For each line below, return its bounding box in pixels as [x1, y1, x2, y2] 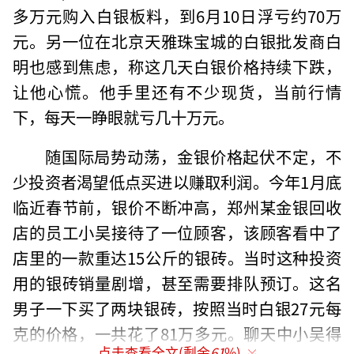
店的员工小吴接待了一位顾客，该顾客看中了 [13, 220, 341, 244]
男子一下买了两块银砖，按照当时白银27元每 [13, 296, 341, 320]
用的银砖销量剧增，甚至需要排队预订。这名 [13, 270, 341, 295]
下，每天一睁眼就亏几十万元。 [13, 104, 235, 129]
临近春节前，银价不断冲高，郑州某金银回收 [13, 194, 341, 219]
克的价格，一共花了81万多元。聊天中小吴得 [13, 321, 341, 345]
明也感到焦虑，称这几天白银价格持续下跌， [13, 54, 341, 78]
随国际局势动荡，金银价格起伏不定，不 [44, 144, 341, 168]
